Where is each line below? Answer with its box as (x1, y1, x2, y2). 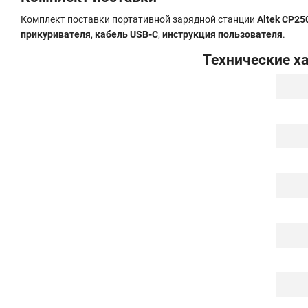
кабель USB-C (95, 28, 158, 40)
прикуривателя (21, 28, 91, 40)
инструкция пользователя (162, 28, 283, 40)
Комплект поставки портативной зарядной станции (21, 13, 257, 25)
